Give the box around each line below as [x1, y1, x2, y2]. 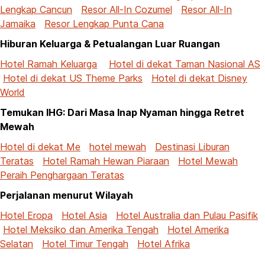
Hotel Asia [62, 209, 107, 221]
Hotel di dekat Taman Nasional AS [109, 57, 260, 70]
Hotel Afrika [137, 237, 190, 250]
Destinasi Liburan [155, 140, 230, 153]
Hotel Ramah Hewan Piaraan [43, 154, 169, 167]
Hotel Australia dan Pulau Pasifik [116, 209, 258, 221]
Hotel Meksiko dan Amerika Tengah [3, 223, 159, 235]
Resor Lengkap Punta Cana [44, 17, 164, 30]
